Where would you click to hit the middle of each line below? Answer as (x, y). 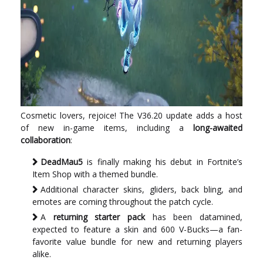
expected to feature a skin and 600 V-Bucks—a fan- (137, 229)
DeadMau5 (62, 162)
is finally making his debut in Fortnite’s (163, 162)
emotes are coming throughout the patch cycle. (123, 202)
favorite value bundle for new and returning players (137, 242)
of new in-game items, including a (107, 128)
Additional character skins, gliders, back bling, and (141, 189)
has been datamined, (194, 217)
